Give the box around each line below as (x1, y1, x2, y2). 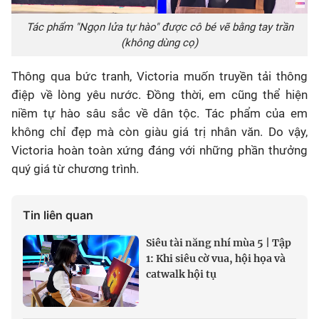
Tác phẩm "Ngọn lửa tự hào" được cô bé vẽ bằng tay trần (26, 20, 293, 33)
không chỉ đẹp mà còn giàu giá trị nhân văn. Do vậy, (11, 124, 308, 139)
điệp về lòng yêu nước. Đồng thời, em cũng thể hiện (11, 87, 308, 102)
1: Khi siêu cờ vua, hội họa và (146, 251, 286, 265)
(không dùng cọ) (121, 36, 198, 49)
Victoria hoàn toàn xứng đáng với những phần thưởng (11, 142, 308, 157)
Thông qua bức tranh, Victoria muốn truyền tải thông (11, 68, 308, 83)
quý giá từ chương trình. (11, 161, 139, 176)
